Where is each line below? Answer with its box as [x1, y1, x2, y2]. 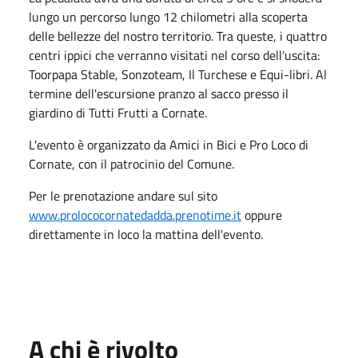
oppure [241, 205, 282, 225]
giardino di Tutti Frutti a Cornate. [29, 102, 210, 122]
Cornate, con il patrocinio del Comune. [29, 153, 237, 173]
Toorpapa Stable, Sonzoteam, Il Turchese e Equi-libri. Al [29, 64, 327, 84]
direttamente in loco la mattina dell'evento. [29, 224, 263, 244]
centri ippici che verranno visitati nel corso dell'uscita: [29, 45, 320, 65]
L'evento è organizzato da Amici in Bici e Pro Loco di [29, 134, 308, 154]
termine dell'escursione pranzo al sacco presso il [29, 83, 288, 103]
